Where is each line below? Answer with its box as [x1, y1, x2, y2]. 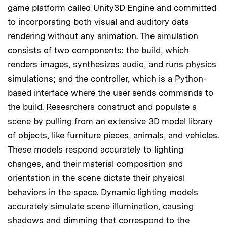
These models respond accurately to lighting [8, 144, 183, 155]
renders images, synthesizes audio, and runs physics [8, 59, 216, 69]
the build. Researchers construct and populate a [8, 101, 197, 112]
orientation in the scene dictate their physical [8, 172, 185, 183]
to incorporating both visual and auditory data [8, 16, 189, 27]
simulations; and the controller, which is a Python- [8, 73, 206, 84]
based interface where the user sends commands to [8, 87, 213, 98]
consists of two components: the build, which [8, 45, 189, 55]
